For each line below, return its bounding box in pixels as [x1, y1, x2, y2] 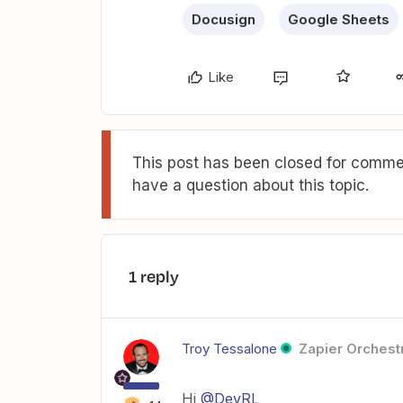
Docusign [192, 11, 255, 28]
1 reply [129, 264, 179, 288]
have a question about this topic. [132, 176, 369, 194]
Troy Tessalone [182, 340, 277, 357]
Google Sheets [288, 11, 390, 28]
